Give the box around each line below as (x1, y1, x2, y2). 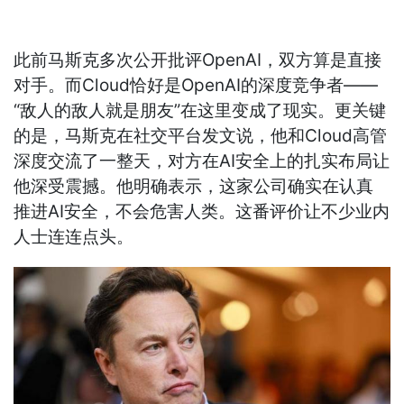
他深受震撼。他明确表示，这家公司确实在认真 (14, 176, 374, 197)
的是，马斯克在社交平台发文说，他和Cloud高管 (14, 125, 388, 147)
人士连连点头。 (14, 226, 134, 248)
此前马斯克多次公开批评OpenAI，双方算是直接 (14, 50, 382, 71)
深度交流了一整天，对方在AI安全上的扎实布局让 (14, 151, 390, 172)
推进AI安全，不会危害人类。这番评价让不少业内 (14, 201, 390, 223)
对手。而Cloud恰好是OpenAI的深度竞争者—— (14, 75, 379, 96)
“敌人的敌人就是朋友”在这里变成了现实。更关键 (14, 100, 387, 122)
